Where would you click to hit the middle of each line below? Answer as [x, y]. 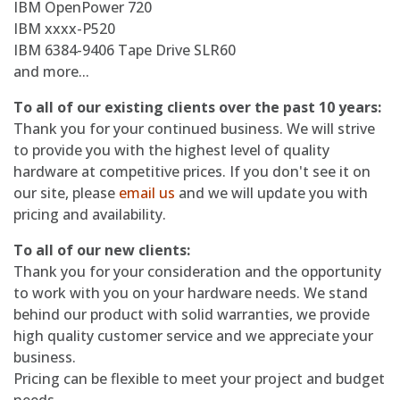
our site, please [66, 193]
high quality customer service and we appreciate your [193, 336]
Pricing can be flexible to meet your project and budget [199, 379]
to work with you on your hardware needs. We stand [191, 293]
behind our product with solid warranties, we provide [192, 314]
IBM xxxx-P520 [64, 29]
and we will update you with [271, 193]
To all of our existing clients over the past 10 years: [197, 107]
